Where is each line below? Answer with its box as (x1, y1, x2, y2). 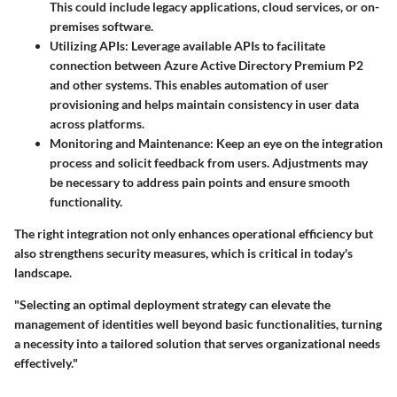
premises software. (50, 18, 153, 34)
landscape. (14, 264, 72, 280)
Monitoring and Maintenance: (50, 135, 214, 151)
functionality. (50, 193, 122, 209)
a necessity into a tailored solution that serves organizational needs (14, 335, 380, 351)
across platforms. (50, 115, 144, 131)
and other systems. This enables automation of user (50, 76, 329, 92)
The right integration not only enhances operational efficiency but (14, 225, 373, 241)
